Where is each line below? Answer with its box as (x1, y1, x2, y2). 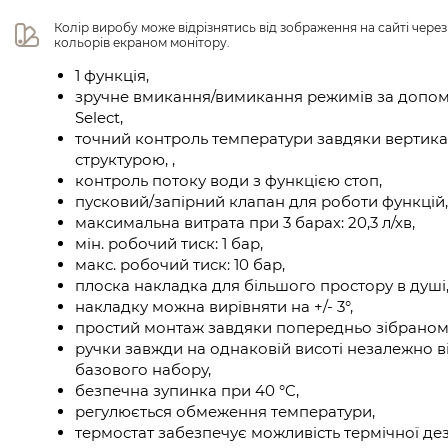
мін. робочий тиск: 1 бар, (75, 234, 263, 253)
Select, (75, 108, 123, 127)
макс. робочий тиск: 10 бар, (75, 255, 285, 274)
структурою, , (75, 150, 175, 169)
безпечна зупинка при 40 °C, (75, 381, 299, 400)
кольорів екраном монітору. (54, 35, 231, 50)
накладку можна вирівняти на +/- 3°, (75, 297, 353, 316)
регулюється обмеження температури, (75, 402, 375, 421)
